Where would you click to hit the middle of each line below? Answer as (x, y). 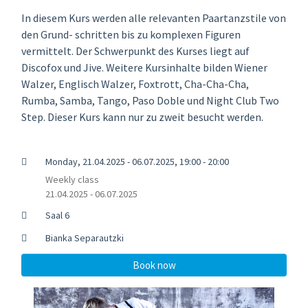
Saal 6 (57, 215)
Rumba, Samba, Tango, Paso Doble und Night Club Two (150, 100)
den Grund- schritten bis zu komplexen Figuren (131, 34)
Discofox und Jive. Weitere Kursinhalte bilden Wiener (144, 67)
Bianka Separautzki (84, 238)
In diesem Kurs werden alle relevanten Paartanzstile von (154, 18)
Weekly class (72, 179)
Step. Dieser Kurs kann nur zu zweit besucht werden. (142, 117)
